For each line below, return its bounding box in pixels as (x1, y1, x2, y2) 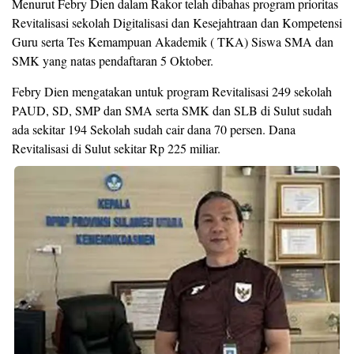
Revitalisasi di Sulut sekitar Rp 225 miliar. (12, 139, 220, 156)
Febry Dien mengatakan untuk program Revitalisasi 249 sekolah (12, 82, 332, 100)
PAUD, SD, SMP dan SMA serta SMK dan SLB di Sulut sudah (12, 101, 332, 119)
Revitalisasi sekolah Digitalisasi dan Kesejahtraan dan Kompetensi (12, 13, 342, 31)
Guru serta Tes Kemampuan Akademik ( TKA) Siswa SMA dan (12, 32, 333, 50)
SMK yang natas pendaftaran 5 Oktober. (12, 51, 213, 69)
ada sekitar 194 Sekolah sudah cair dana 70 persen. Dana (12, 120, 296, 137)
